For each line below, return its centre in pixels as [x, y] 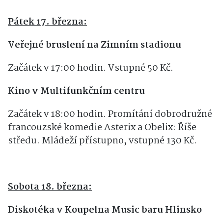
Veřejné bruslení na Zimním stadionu [95, 45]
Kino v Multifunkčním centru [76, 91]
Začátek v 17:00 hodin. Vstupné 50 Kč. [92, 68]
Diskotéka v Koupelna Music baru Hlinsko [105, 210]
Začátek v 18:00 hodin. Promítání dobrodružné [110, 114]
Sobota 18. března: [50, 187]
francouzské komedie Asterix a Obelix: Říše [102, 127]
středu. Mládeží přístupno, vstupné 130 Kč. [102, 141]
